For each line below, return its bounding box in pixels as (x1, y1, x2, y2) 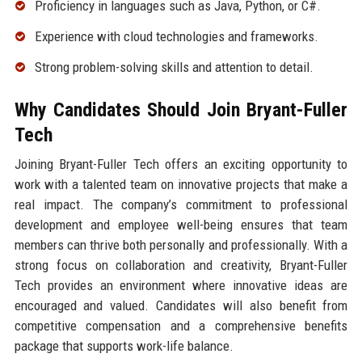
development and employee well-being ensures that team (14, 216, 348, 233)
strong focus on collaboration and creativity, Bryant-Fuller (14, 256, 348, 273)
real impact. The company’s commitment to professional (14, 196, 348, 213)
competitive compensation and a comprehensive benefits (14, 317, 348, 334)
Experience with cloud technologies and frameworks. (34, 28, 318, 45)
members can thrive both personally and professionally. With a (14, 236, 348, 253)
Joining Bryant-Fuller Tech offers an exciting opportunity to (14, 155, 348, 172)
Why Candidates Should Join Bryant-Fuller (14, 98, 348, 121)
